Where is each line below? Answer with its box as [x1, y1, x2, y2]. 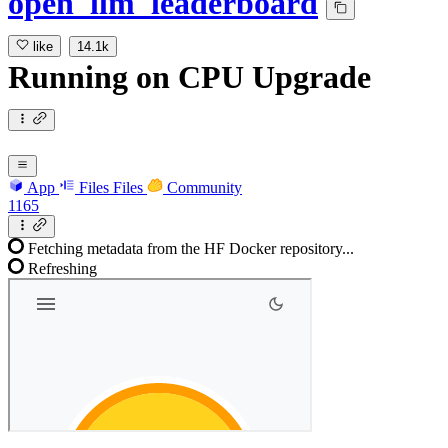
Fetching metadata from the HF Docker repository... [28, 239, 354, 257]
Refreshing [28, 259, 97, 277]
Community [167, 179, 242, 197]
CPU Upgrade [178, 59, 371, 96]
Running [8, 59, 136, 96]
